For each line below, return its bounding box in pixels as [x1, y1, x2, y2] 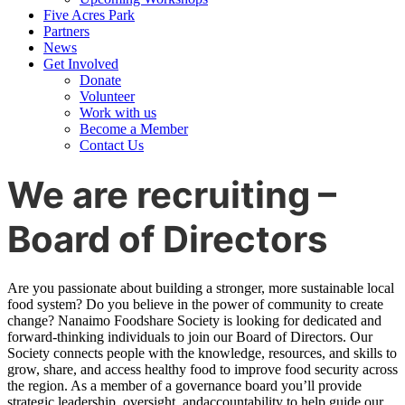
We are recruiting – [7, 172, 336, 217]
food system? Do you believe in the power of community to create [7, 297, 383, 313]
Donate [80, 71, 121, 88]
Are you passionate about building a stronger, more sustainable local [7, 280, 394, 297]
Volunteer [80, 88, 135, 104]
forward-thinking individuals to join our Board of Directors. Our [7, 329, 372, 345]
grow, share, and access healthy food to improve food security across [7, 362, 398, 378]
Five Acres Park [43, 6, 135, 23]
